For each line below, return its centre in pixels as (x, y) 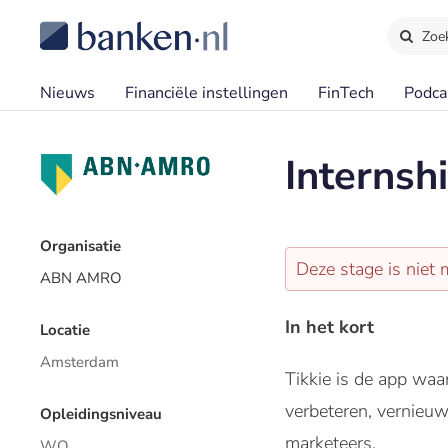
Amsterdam (79, 361)
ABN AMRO (81, 277)
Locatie (65, 329)
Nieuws (67, 93)
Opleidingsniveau (101, 413)
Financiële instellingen (206, 93)
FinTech (346, 93)
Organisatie (80, 245)
